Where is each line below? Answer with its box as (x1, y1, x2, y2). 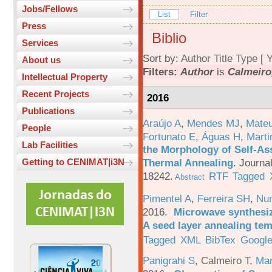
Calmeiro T (201, 254, 250, 267)
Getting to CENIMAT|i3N (22, 157, 124, 168)
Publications (22, 106, 75, 117)
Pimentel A (143, 192, 191, 205)
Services (22, 38, 58, 49)
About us (22, 55, 61, 66)
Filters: (143, 66, 180, 78)
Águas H (202, 130, 240, 143)
